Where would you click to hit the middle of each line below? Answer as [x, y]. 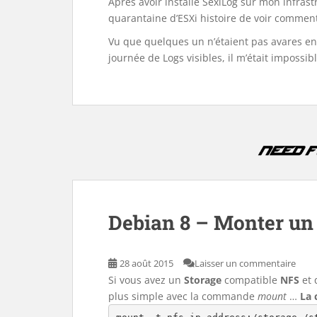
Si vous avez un [146, 279]
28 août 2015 [146, 263]
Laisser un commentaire [245, 263]
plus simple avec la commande [183, 296]
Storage [203, 279]
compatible [251, 279]
